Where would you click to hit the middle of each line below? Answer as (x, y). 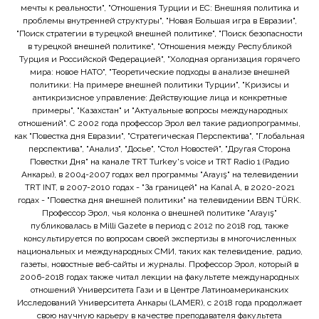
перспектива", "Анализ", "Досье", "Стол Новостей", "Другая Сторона (159, 149)
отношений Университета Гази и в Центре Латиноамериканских (159, 290)
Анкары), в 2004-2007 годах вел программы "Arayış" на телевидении (159, 175)
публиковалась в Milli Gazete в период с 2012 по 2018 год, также (159, 226)
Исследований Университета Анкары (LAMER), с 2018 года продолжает (159, 303)
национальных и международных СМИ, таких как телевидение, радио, (159, 252)
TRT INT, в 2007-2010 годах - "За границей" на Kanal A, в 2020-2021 (159, 188)
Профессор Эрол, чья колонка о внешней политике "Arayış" (159, 213)
